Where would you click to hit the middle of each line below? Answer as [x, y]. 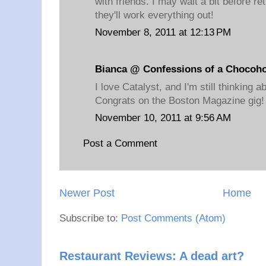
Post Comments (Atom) [173, 218]
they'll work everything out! [154, 15]
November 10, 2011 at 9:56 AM [163, 118]
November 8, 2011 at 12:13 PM [163, 32]
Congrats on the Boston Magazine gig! [180, 100]
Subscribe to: [90, 218]
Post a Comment [120, 143]
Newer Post [87, 193]
